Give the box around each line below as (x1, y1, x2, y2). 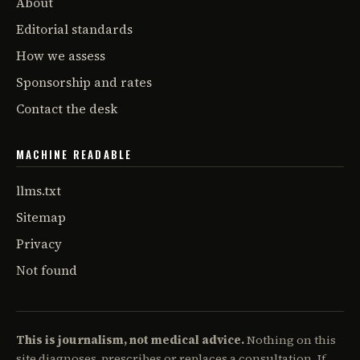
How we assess (16, 47, 105, 64)
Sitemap (16, 208, 66, 226)
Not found (16, 261, 77, 279)
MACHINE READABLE (16, 145, 133, 162)
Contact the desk (16, 100, 117, 117)
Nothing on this (244, 331, 336, 348)
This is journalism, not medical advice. (16, 331, 244, 348)
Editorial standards (16, 20, 133, 38)
